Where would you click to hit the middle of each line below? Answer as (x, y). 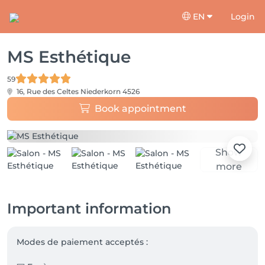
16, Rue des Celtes (48, 91)
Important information (89, 209)
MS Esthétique (69, 57)
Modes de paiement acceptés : (83, 242)
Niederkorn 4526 (110, 91)
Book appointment (140, 109)
